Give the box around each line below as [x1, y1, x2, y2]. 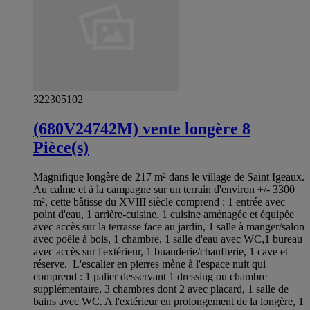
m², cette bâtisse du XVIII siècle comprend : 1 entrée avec [33, 195, 285, 208]
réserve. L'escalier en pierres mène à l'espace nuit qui [33, 257, 266, 270]
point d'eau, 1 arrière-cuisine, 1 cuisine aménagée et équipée [33, 208, 294, 220]
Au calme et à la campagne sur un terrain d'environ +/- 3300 [33, 183, 295, 195]
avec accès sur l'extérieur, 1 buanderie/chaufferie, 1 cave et [33, 245, 288, 257]
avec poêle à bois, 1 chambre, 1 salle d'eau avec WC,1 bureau [33, 232, 302, 245]
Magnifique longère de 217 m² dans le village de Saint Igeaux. [33, 170, 304, 183]
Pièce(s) [33, 138, 89, 156]
